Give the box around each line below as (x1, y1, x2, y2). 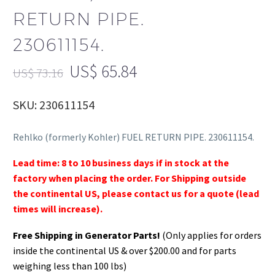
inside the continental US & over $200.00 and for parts (13, 244, 236, 257)
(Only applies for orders (160, 228, 261, 241)
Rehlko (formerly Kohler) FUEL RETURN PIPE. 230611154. (13, 130, 254, 143)
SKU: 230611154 (13, 97, 95, 113)
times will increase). (13, 203, 103, 215)
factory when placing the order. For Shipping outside (13, 172, 246, 185)
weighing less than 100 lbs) (13, 259, 126, 272)
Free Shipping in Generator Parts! (13, 228, 160, 241)
